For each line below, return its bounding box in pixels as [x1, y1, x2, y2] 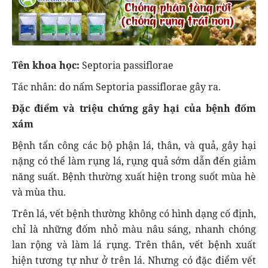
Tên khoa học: [12, 58, 82, 72]
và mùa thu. [12, 185, 66, 199]
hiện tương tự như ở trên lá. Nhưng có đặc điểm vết [12, 253, 256, 267]
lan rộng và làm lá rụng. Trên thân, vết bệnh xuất [12, 237, 256, 251]
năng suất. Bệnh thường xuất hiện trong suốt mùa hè [12, 169, 256, 183]
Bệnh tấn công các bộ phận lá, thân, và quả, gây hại [12, 138, 256, 152]
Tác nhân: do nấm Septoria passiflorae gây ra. [12, 80, 221, 93]
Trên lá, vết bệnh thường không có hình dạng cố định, [12, 206, 256, 220]
